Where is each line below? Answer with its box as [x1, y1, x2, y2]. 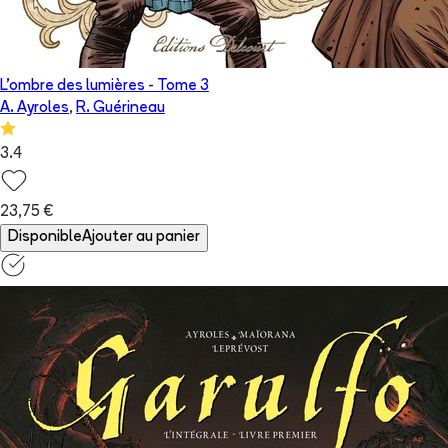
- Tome [148, 79, 200, 95]
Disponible [8, 230, 82, 246]
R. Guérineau [76, 101, 165, 117]
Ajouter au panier [82, 230, 200, 246]
